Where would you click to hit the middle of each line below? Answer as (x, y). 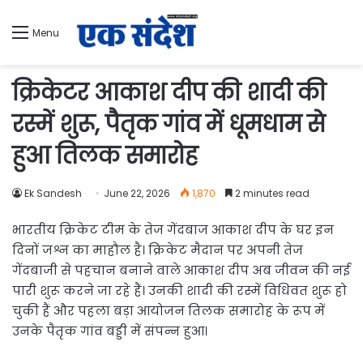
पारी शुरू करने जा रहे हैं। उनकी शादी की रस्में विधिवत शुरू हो (179, 290)
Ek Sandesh (53, 193)
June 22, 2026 (137, 193)
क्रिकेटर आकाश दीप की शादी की (169, 92)
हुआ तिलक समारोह (105, 156)
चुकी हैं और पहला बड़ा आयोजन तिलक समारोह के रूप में (169, 310)
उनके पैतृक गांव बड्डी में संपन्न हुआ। (110, 331)
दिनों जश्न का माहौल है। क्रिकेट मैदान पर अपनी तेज (158, 250)
